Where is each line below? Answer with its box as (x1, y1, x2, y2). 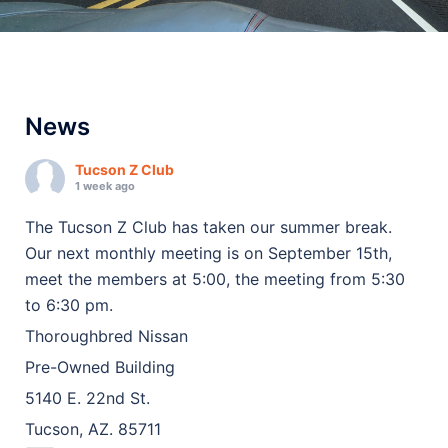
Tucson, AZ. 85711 (25, 418, 161, 439)
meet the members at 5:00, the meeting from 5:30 (25, 268, 405, 289)
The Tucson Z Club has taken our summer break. (25, 216, 392, 237)
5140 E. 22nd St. (25, 387, 150, 408)
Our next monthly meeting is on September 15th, (25, 242, 392, 263)
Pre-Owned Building (25, 356, 175, 377)
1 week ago (75, 178, 135, 193)
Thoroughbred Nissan (25, 325, 188, 346)
